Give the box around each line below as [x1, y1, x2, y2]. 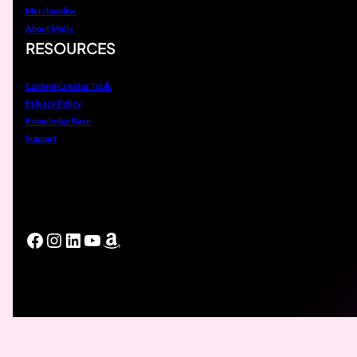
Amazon [101, 227, 172, 251]
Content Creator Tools [25, 80, 112, 91]
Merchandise [25, 5, 76, 16]
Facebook [25, 227, 108, 251]
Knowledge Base [25, 115, 91, 126]
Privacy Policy [25, 97, 81, 108]
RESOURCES [25, 38, 116, 57]
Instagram [44, 227, 131, 251]
